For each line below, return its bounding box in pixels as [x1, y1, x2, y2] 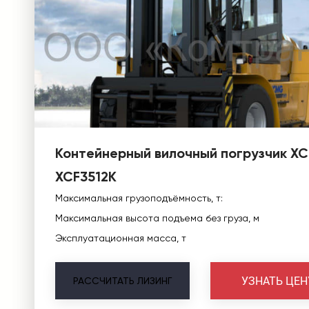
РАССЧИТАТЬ [73, 275, 134, 286]
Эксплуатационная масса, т [55, 232, 186, 243]
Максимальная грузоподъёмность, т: [55, 192, 223, 203]
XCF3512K [55, 168, 117, 185]
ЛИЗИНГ [137, 275, 172, 286]
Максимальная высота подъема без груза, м [55, 212, 259, 223]
